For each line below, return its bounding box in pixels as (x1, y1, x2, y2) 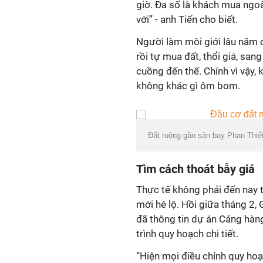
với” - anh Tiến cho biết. (136, 14, 238, 25)
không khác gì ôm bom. (136, 80, 240, 92)
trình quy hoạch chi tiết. (136, 228, 238, 240)
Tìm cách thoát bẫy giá (136, 162, 255, 176)
